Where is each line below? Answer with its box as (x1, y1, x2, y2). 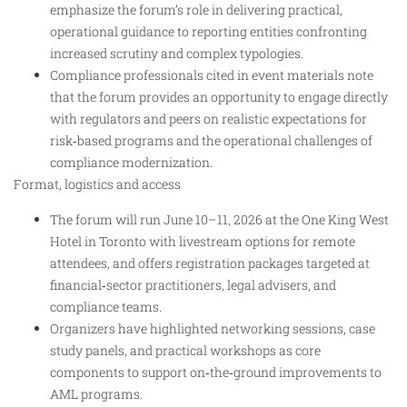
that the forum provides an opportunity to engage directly (50, 88, 388, 106)
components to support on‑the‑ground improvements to (50, 362, 382, 381)
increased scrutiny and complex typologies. (50, 45, 303, 63)
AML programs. (50, 384, 143, 402)
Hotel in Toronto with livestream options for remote (50, 232, 355, 250)
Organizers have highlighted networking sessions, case (50, 319, 375, 337)
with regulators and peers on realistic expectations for (50, 110, 367, 128)
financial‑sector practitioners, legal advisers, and (50, 275, 336, 293)
